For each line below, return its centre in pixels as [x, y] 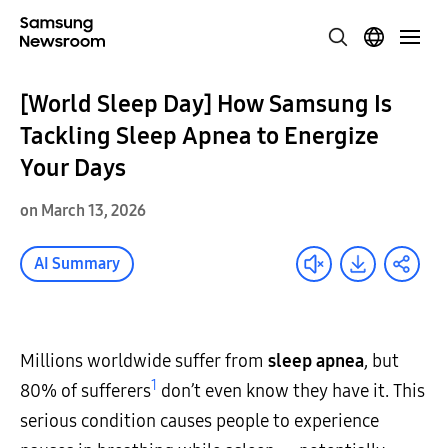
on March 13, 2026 [83, 210]
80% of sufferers [85, 391]
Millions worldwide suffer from [144, 361]
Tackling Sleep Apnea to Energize [199, 136]
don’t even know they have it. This [291, 391]
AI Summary [77, 263]
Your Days [73, 168]
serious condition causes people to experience [199, 421]
